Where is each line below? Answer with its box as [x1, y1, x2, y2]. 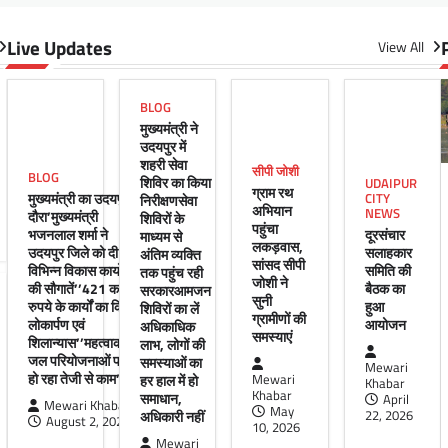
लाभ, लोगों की [140, 333, 205, 356]
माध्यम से [140, 225, 182, 248]
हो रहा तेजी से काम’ [27, 367, 120, 390]
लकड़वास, [252, 235, 304, 258]
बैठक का [364, 277, 405, 300]
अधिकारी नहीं [140, 405, 204, 428]
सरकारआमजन [140, 279, 211, 302]
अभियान [252, 199, 293, 222]
